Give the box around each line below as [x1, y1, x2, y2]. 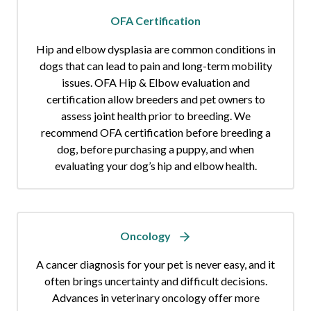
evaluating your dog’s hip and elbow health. [54, 159, 257, 173]
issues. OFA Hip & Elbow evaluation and [61, 76, 250, 90]
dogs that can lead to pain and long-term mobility [39, 59, 272, 73]
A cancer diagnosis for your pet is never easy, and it [36, 258, 275, 271]
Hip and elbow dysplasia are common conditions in [35, 42, 276, 56]
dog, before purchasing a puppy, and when [57, 142, 254, 156]
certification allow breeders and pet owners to [46, 92, 265, 106]
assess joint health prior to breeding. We [60, 109, 251, 123]
